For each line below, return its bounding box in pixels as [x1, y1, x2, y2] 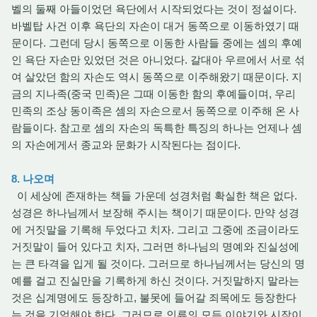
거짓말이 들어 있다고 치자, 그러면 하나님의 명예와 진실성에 [11, 241, 299, 253]
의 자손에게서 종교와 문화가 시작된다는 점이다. [11, 139, 243, 151]
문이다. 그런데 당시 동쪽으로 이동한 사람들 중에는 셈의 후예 [11, 37, 302, 49]
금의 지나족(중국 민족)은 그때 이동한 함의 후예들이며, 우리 [11, 88, 296, 100]
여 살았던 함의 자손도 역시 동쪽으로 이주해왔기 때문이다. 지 [11, 71, 302, 83]
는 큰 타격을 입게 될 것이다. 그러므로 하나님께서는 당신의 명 [11, 258, 305, 270]
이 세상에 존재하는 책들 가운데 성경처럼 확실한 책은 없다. [11, 190, 297, 202]
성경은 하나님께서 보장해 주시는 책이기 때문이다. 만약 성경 [11, 207, 299, 219]
